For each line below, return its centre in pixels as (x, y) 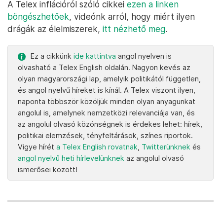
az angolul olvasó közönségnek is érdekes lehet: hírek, (110, 124)
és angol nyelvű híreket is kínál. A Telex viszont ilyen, (107, 90)
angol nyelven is (144, 56)
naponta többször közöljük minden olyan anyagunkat (107, 101)
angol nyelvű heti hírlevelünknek (71, 158)
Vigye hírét (37, 147)
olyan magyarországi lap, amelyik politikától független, (109, 79)
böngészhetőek (38, 17)
